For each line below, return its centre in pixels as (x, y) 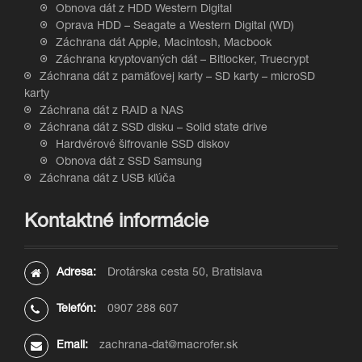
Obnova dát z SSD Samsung (129, 162)
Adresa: (78, 273)
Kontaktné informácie (116, 223)
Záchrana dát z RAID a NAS (112, 112)
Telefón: (78, 309)
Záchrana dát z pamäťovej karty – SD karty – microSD (177, 78)
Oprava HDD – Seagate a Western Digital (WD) (175, 27)
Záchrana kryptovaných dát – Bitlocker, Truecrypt (182, 61)
